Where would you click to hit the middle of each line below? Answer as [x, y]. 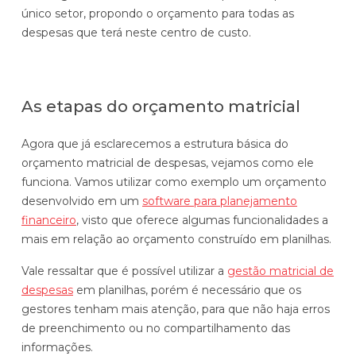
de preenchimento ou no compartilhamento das [156, 328]
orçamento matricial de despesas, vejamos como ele [168, 163]
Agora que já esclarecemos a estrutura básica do [155, 143]
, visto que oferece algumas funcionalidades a [202, 220]
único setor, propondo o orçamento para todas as [158, 13]
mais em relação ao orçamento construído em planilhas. [176, 239]
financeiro [49, 220]
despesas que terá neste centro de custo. [136, 32]
